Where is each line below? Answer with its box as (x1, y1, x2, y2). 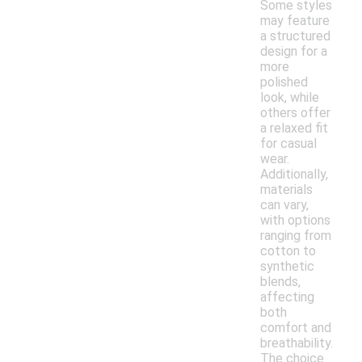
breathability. (260, 335, 333, 351)
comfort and (260, 320, 331, 336)
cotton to (260, 243, 316, 259)
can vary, (260, 197, 309, 213)
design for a (260, 44, 327, 60)
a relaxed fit (260, 120, 328, 137)
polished (260, 74, 308, 90)
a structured (260, 28, 330, 44)
